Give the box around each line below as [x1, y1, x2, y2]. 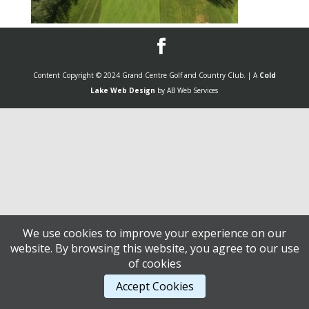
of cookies [128, 256, 181, 271]
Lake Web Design [90, 86, 156, 95]
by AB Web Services [155, 86, 219, 95]
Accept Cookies [115, 279, 194, 294]
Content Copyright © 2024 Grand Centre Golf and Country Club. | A [32, 70, 259, 80]
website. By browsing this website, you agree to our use [10, 241, 299, 256]
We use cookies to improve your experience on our [23, 226, 286, 241]
